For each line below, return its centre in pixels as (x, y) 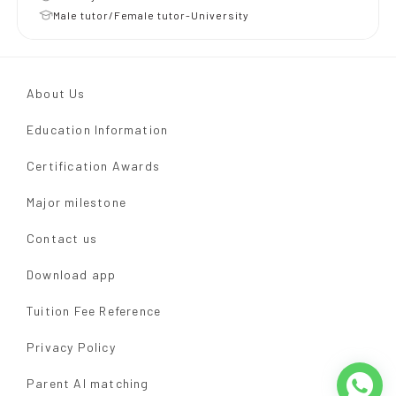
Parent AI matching (88, 383)
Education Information (98, 129)
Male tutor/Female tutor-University (151, 15)
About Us (56, 93)
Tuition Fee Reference (94, 311)
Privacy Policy (71, 347)
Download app (72, 274)
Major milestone (76, 202)
